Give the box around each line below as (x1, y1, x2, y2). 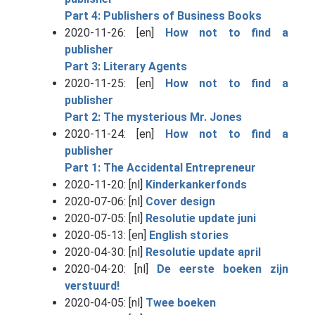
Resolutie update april (145, 245, 261, 259)
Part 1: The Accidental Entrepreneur (64, 160, 256, 174)
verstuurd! (64, 278, 120, 292)
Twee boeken (145, 295, 216, 309)
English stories (148, 228, 229, 242)
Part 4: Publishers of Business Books (64, 8, 262, 22)
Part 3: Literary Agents (64, 59, 187, 73)
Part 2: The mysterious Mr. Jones (64, 110, 242, 124)
